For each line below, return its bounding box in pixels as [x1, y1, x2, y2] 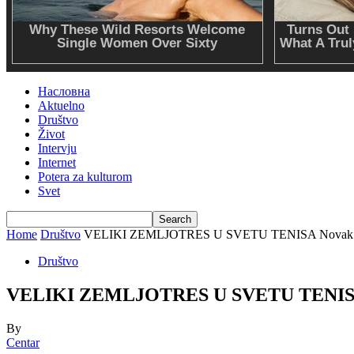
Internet [38, 156, 76, 170]
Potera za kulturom [38, 170, 132, 184]
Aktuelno [38, 99, 85, 113]
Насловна [38, 85, 90, 99]
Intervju [38, 141, 77, 156]
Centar [6, 335, 40, 349]
